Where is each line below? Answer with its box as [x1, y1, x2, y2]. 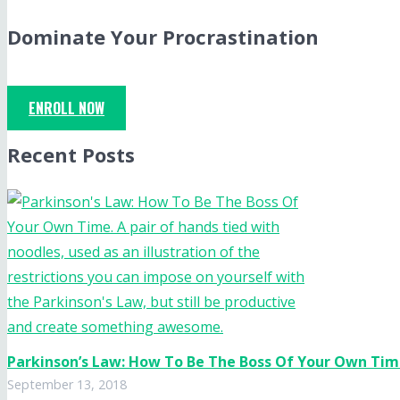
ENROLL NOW [29, 97, 104, 120]
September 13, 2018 [7, 375, 127, 393]
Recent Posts [7, 141, 135, 169]
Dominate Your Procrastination [7, 23, 319, 51]
